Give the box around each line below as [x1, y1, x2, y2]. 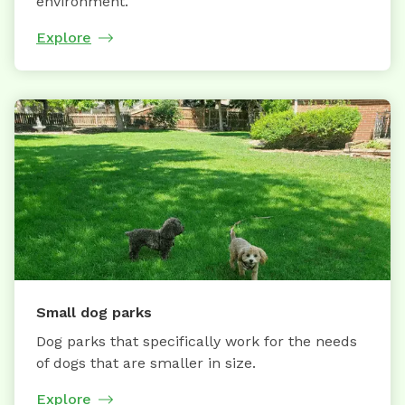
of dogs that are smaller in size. [36, 353, 256, 372]
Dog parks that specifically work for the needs [36, 332, 357, 350]
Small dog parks [36, 303, 152, 321]
